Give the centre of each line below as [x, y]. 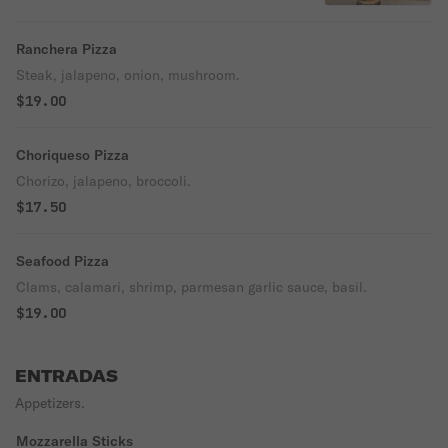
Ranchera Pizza [66, 49]
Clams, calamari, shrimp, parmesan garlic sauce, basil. [191, 287]
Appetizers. [50, 403]
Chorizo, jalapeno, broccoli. [103, 181]
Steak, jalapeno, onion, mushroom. [128, 75]
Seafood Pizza [62, 261]
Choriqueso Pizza [72, 155]
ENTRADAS [66, 376]
